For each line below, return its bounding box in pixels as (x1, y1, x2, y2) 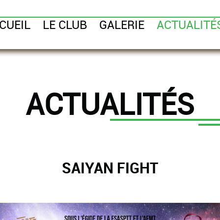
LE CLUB (42, 17, 87, 32)
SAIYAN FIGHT (62, 157, 158, 178)
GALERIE (99, 17, 144, 32)
